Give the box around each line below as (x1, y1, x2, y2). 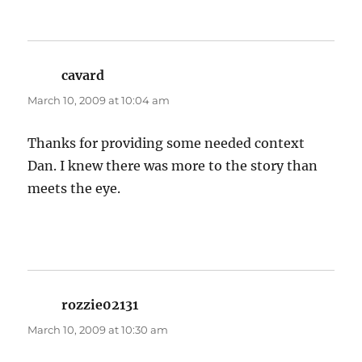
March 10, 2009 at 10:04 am (27, 94, 170, 107)
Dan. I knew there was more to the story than (27, 158, 318, 175)
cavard (61, 67, 105, 84)
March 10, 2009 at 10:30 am (27, 323, 169, 337)
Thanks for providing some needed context (27, 135, 305, 152)
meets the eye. (27, 180, 121, 197)
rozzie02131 (61, 297, 139, 314)
